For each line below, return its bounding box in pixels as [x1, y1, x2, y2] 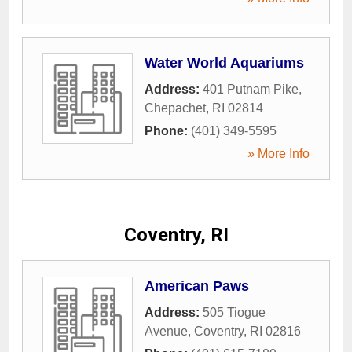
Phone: [145, 123, 191, 137]
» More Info [247, 146, 310, 160]
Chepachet [145, 101, 206, 115]
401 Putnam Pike [203, 82, 299, 96]
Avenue [145, 324, 188, 338]
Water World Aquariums [145, 54, 304, 71]
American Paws [145, 277, 249, 294]
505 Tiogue [203, 305, 266, 319]
